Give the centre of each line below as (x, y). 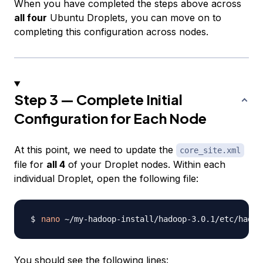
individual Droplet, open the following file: (106, 179)
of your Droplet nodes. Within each (145, 165)
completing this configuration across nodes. (111, 32)
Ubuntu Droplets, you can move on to (134, 18)
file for (30, 165)
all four (31, 18)
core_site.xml (210, 151)
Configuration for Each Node (110, 118)
